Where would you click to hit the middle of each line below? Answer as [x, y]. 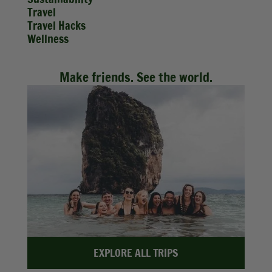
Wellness [48, 39]
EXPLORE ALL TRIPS [136, 253]
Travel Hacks [56, 26]
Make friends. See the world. [136, 77]
